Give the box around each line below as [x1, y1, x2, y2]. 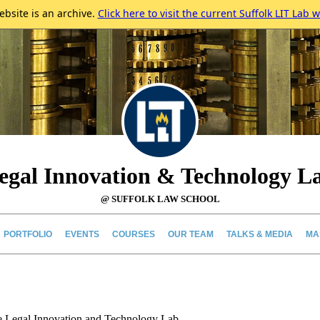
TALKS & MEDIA [224, 229, 295, 239]
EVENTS [62, 229, 101, 239]
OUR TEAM [165, 229, 216, 239]
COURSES [109, 229, 157, 239]
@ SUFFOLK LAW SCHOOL [100, 194, 220, 204]
